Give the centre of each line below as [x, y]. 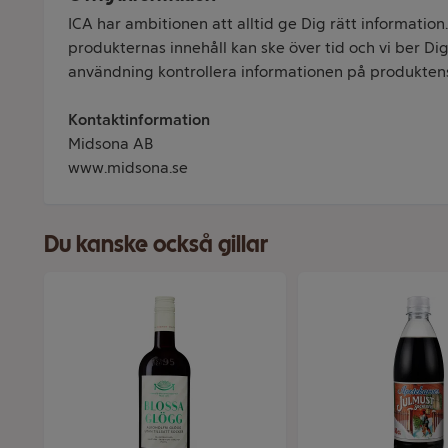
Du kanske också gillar [156, 243]
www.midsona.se [128, 167]
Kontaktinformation [139, 119]
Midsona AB [110, 143]
